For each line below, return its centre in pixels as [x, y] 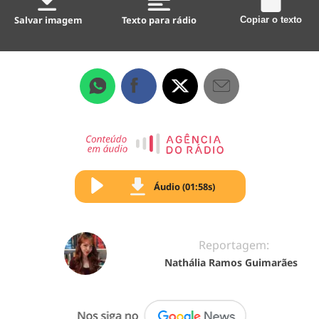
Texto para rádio [159, 20]
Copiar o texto [271, 19]
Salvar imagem [48, 20]
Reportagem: [234, 245]
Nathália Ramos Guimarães [231, 262]
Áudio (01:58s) [184, 186]
